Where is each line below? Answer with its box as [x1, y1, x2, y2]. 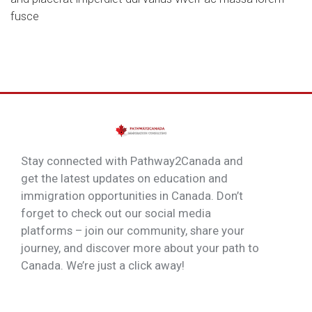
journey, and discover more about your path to [21, 241, 259, 255]
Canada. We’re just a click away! [21, 258, 185, 272]
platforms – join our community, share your [21, 224, 244, 237]
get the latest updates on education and [21, 171, 228, 185]
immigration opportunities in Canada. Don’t [21, 189, 243, 203]
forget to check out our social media [21, 206, 211, 220]
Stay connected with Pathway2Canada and [21, 154, 243, 168]
